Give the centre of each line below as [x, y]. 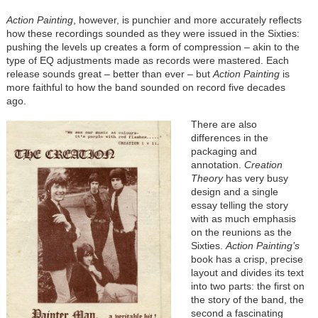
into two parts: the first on [247, 286]
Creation [263, 165]
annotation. [217, 165]
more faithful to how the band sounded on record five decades [146, 88]
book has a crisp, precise [247, 259]
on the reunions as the [241, 232]
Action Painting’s [262, 246]
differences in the [229, 138]
